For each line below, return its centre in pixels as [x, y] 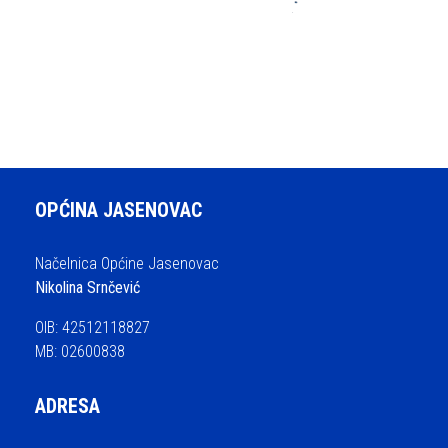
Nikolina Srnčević [87, 287]
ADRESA [67, 405]
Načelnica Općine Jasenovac [127, 263]
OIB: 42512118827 [92, 327]
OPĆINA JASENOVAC [118, 209]
